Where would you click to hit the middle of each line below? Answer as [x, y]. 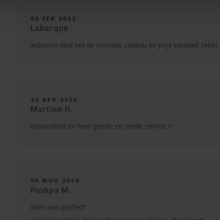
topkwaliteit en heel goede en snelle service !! [101, 126]
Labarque [50, 28]
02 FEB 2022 [54, 18]
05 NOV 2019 [55, 180]
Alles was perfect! [58, 207]
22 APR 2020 [54, 99]
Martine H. [52, 109]
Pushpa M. [51, 190]
